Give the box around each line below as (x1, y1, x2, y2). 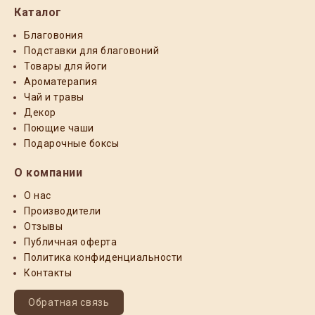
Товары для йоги (24, 60, 108, 72)
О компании (14, 166, 82, 179)
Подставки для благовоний (24, 45, 159, 56)
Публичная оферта (24, 236, 117, 247)
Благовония (24, 30, 83, 41)
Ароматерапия (24, 76, 97, 87)
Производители (24, 205, 101, 217)
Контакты (24, 267, 72, 278)
